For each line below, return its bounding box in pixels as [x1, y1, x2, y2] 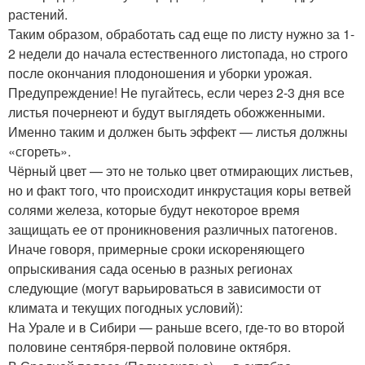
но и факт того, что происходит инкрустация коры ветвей [8, 181, 351, 200]
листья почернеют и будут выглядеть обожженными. [8, 103, 325, 121]
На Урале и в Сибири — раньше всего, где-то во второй [8, 318, 345, 336]
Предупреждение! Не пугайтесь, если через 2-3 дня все [8, 83, 345, 102]
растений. [8, 5, 68, 24]
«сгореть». [8, 142, 71, 161]
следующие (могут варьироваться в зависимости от [8, 279, 321, 297]
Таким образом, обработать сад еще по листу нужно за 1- [8, 24, 354, 43]
